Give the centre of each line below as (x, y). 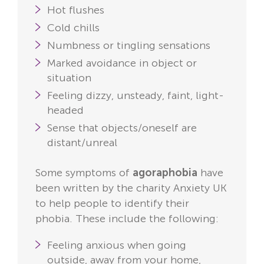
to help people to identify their (112, 204)
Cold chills (73, 28)
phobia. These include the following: (127, 219)
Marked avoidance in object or (122, 63)
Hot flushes (76, 10)
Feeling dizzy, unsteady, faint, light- (136, 96)
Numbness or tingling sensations (129, 46)
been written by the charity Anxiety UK (131, 188)
